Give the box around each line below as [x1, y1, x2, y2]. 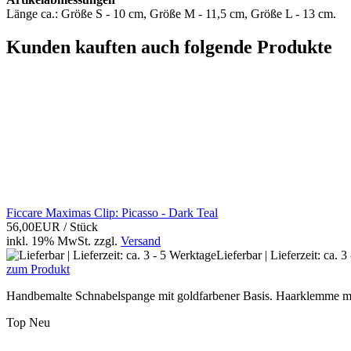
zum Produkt [6, 262, 70, 277]
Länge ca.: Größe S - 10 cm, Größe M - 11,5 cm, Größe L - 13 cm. [6, 7, 336, 21]
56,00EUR [6, 220, 63, 234]
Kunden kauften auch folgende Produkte [6, 37, 332, 58]
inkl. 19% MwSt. [6, 234, 91, 248]
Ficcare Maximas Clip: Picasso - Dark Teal [6, 206, 218, 220]
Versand [121, 234, 161, 248]
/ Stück [63, 220, 98, 234]
